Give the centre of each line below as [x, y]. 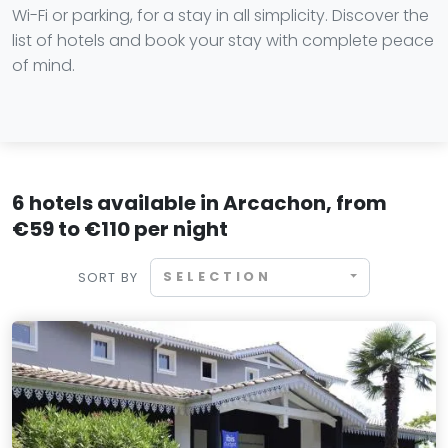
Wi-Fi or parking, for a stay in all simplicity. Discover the [220, 15]
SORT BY [108, 277]
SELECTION [218, 277]
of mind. [43, 65]
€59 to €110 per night [120, 229]
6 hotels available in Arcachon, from [199, 203]
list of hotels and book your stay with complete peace [223, 40]
